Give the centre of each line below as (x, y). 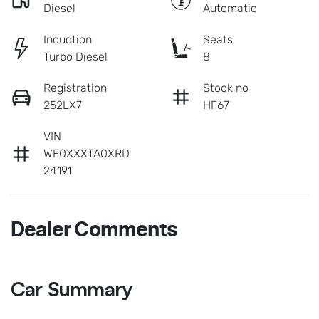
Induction (68, 39)
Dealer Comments (94, 230)
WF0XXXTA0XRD (87, 153)
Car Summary (72, 288)
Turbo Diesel (75, 56)
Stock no (226, 88)
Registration (75, 88)
